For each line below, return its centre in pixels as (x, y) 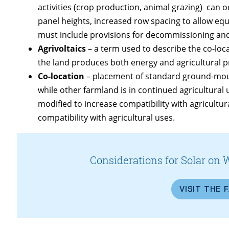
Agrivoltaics (63, 48)
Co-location (62, 76)
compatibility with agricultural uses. (107, 117)
